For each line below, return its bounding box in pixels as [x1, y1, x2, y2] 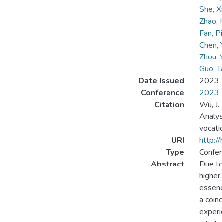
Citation [154, 99, 184, 110]
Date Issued [138, 75, 184, 86]
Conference [140, 87, 184, 98]
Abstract [150, 159, 184, 169]
